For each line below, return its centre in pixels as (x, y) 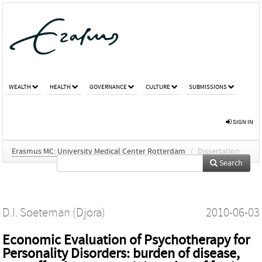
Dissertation (219, 151)
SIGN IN (242, 122)
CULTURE (158, 87)
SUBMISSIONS (208, 87)
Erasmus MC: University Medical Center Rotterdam (99, 151)
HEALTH (60, 87)
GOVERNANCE (108, 87)
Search (230, 163)
